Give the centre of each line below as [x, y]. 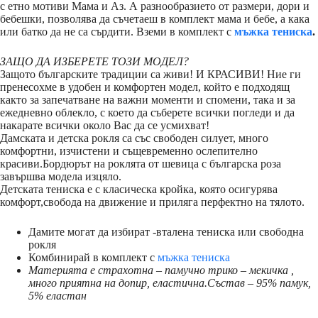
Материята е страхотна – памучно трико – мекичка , [161, 270]
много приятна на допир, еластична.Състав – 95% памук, [170, 283]
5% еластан [57, 295]
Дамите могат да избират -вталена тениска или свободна [166, 231]
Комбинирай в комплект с [93, 257]
